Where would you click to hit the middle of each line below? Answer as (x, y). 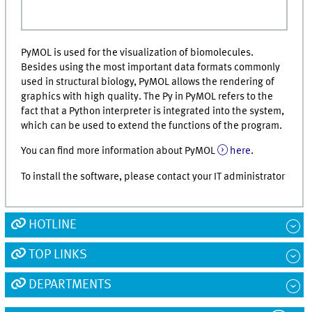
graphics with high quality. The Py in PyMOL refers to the (147, 96)
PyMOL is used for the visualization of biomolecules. (138, 53)
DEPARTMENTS (70, 284)
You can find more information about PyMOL (119, 151)
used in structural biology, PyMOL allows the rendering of (148, 82)
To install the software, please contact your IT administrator (153, 177)
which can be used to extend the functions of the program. (152, 126)
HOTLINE (52, 225)
